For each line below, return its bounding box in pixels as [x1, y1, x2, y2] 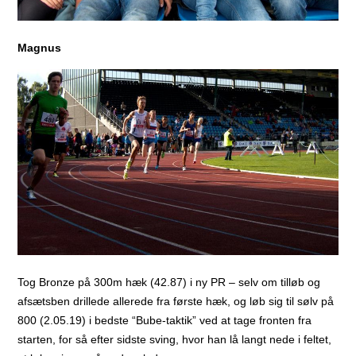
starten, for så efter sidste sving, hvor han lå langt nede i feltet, [17, 332, 332, 346]
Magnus [17, 41, 62, 55]
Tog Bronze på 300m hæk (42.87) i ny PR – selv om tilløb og [17, 275, 321, 288]
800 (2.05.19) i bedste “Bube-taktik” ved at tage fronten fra [17, 313, 312, 327]
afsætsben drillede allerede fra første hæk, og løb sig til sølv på [17, 294, 335, 308]
